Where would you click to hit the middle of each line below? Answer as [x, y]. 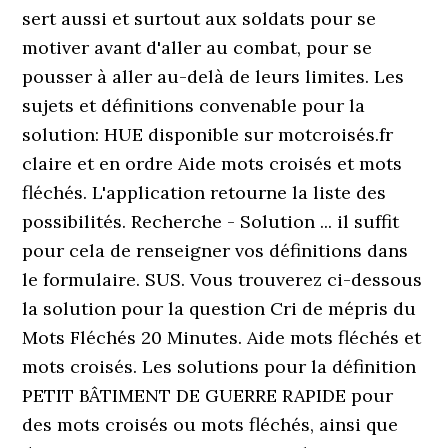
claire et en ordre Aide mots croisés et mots [212, 163]
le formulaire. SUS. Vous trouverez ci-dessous [222, 279]
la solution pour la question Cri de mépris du [219, 308]
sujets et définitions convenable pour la [194, 105]
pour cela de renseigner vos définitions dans [215, 250]
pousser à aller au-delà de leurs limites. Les [213, 76]
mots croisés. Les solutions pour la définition [219, 366]
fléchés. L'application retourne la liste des [204, 192]
